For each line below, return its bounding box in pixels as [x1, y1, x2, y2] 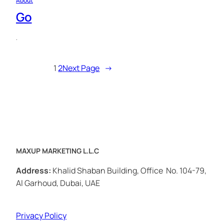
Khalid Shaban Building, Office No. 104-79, [51, 164, 206, 176]
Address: [16, 164, 51, 176]
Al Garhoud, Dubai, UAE [16, 177, 100, 188]
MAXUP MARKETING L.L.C [16, 145, 99, 155]
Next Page [62, 62, 100, 73]
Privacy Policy [16, 209, 66, 221]
